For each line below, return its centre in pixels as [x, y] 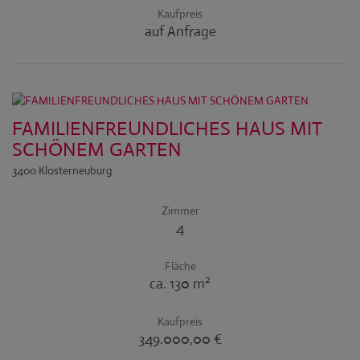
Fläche [180, 266]
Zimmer [180, 211]
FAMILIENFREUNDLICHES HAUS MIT [167, 129]
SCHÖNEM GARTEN [97, 149]
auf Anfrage [180, 31]
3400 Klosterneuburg [62, 170]
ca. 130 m [177, 284]
